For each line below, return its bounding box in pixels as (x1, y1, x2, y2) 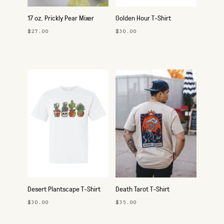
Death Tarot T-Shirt (115, 184, 169, 193)
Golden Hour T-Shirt (115, 13, 171, 22)
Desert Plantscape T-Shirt (27, 184, 100, 193)
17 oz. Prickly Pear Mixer (27, 13, 94, 22)
